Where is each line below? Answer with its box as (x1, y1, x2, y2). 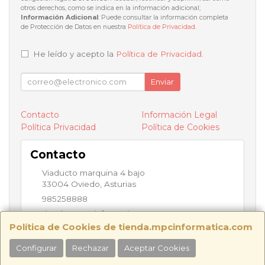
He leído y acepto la (33, 49, 116, 59)
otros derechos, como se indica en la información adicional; (21, 4, 201, 12)
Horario (30, 245, 75, 260)
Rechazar (72, 243, 109, 253)
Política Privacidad (21, 121, 96, 132)
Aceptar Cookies (124, 243, 189, 253)
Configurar (16, 243, 57, 253)
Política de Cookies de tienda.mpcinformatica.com (9, 221, 253, 232)
